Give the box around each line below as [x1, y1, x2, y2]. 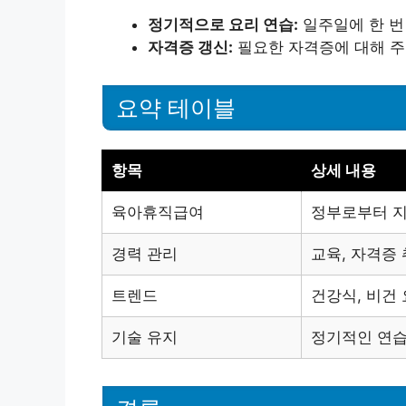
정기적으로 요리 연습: [148, 14, 298, 34]
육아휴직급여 [111, 203, 204, 222]
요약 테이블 [116, 95, 236, 121]
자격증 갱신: [148, 37, 233, 56]
